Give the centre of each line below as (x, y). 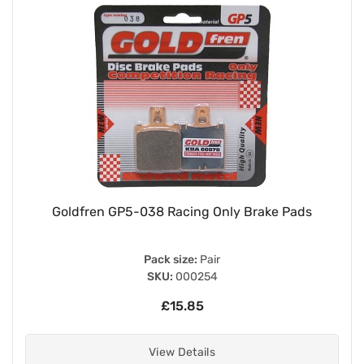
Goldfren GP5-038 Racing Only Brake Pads (182, 211)
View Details (182, 352)
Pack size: (171, 259)
